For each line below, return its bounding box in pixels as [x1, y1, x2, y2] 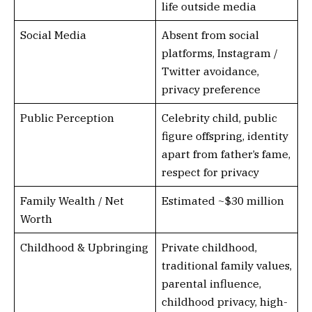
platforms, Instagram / [161, 46, 278, 60]
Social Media [19, 28, 86, 42]
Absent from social [161, 28, 259, 42]
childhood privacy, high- [161, 295, 288, 309]
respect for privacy [161, 165, 259, 179]
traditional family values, [161, 258, 292, 272]
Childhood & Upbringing [19, 240, 148, 254]
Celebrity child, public [161, 111, 277, 125]
